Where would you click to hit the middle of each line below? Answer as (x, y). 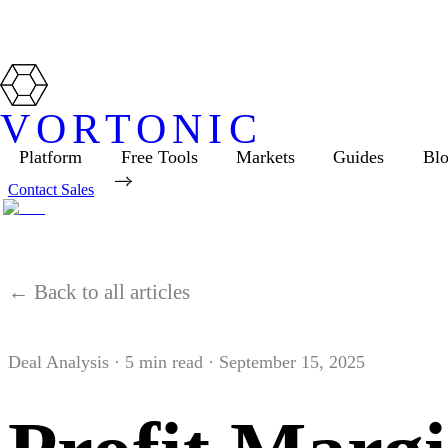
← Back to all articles (99, 291)
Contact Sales (51, 189)
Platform (51, 156)
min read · (174, 362)
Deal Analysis (58, 362)
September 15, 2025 (292, 362)
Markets (265, 156)
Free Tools (159, 156)
